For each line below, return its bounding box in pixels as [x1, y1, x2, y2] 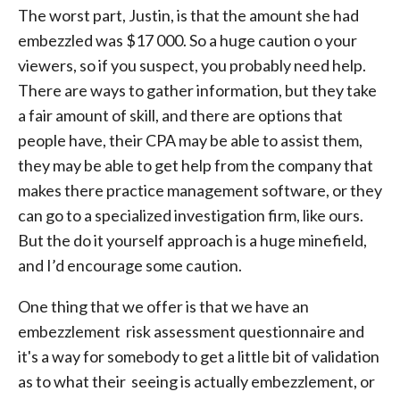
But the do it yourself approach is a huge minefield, [18, 230, 367, 250]
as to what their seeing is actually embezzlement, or [18, 371, 375, 391]
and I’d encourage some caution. [18, 255, 242, 275]
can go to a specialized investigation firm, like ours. [18, 205, 363, 225]
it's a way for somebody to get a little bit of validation [18, 346, 379, 366]
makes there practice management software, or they [18, 180, 382, 200]
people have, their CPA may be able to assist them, [18, 130, 362, 150]
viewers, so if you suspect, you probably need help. [18, 55, 366, 75]
